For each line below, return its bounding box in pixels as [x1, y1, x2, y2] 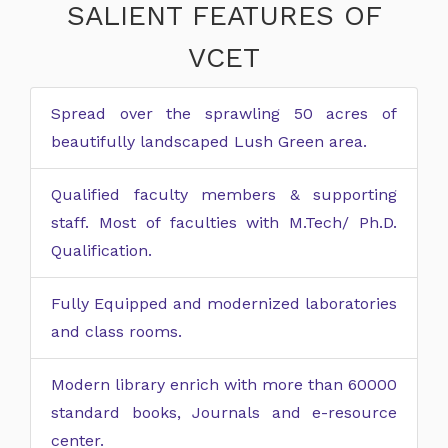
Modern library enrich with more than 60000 [51, 375, 397, 394]
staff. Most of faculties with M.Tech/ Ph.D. [51, 213, 397, 232]
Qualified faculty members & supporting [51, 185, 397, 204]
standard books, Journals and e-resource [51, 403, 397, 422]
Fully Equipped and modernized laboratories [51, 294, 397, 313]
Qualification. [51, 241, 152, 260]
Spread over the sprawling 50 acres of [51, 104, 397, 123]
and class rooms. [51, 322, 182, 341]
